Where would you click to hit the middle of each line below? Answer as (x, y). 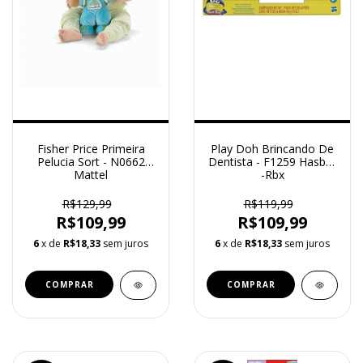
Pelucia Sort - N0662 (91, 161)
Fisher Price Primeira (91, 148)
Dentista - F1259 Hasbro (272, 161)
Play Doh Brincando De (272, 148)
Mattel (91, 174)
